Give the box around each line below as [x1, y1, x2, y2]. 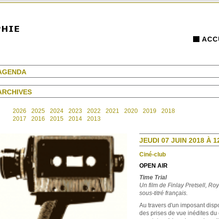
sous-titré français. [139, 190, 188, 197]
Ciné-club [139, 151, 166, 158]
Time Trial [139, 174, 167, 181]
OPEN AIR [139, 162, 168, 169]
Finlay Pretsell [168, 182, 205, 189]
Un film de [139, 182, 168, 189]
